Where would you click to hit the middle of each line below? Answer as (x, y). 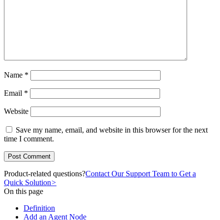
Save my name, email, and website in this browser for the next (112, 130)
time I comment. (29, 139)
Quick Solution (27, 183)
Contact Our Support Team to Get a (141, 174)
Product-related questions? (45, 174)
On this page (24, 192)
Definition (39, 208)
